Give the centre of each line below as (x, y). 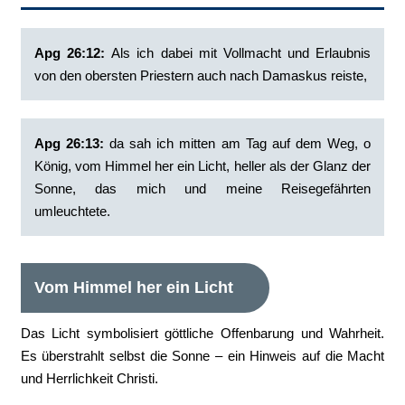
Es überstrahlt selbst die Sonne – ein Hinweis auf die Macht (202, 356)
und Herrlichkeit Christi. (89, 378)
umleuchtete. (72, 211)
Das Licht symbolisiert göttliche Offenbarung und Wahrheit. (202, 333)
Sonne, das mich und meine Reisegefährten (202, 188)
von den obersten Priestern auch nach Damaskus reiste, (200, 75)
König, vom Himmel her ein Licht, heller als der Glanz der (202, 166)
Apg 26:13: (69, 143)
